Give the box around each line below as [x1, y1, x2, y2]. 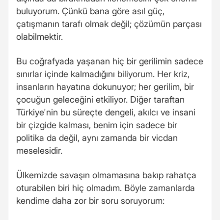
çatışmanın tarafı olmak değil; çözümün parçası [16, 18, 202, 29]
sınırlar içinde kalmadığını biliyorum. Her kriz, [16, 68, 190, 79]
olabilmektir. [16, 31, 63, 42]
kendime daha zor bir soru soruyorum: [16, 195, 165, 206]
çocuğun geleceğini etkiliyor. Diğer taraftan [16, 94, 185, 105]
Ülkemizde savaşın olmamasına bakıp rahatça [16, 169, 196, 180]
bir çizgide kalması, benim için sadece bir [16, 119, 177, 130]
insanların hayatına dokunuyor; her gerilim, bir [16, 81, 194, 92]
